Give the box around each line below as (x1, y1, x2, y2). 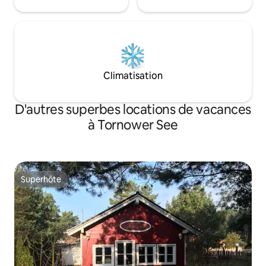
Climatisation (103, 69, 163, 83)
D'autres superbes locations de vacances (15, 101, 251, 119)
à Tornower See (88, 116, 178, 134)
